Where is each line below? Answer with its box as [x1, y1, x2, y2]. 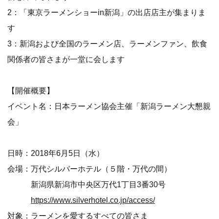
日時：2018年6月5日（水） [7, 149, 104, 158]
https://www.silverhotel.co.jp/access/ [31, 196, 155, 205]
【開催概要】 [7, 86, 54, 95]
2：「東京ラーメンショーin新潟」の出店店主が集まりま [7, 8, 206, 17]
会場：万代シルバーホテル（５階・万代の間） [7, 164, 172, 174]
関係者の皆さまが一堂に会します [7, 55, 125, 64]
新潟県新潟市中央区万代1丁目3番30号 [7, 180, 166, 189]
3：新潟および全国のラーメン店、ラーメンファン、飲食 [7, 39, 207, 48]
